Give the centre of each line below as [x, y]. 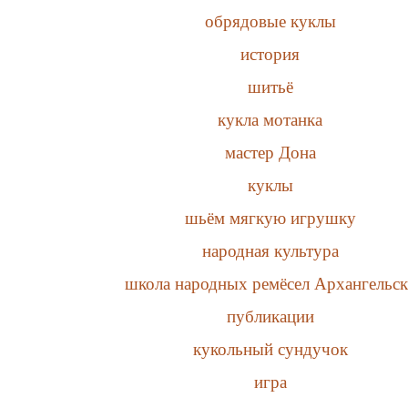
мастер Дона [270, 152]
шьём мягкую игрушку [270, 218]
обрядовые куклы [270, 21]
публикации [270, 316]
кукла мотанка [270, 119]
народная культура [270, 250]
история [270, 54]
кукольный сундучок [270, 349]
